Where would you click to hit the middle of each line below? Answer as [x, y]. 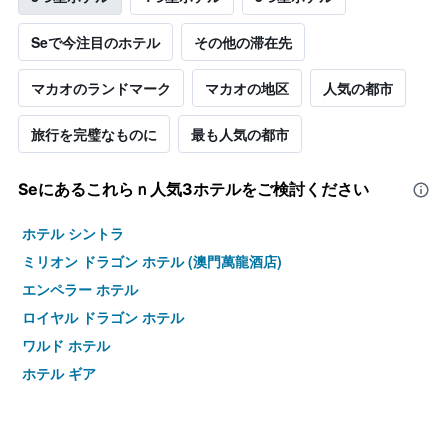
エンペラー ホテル [80, 289]
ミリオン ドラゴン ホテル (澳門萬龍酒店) [152, 261]
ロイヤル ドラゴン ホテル [103, 317]
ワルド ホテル [66, 345]
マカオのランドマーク [101, 88]
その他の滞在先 [243, 42]
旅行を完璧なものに [94, 134]
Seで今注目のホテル [95, 42]
